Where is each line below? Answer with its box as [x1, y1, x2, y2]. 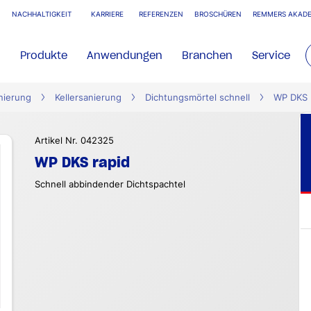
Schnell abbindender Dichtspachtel [35, 179, 185, 190]
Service [252, 49, 291, 62]
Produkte [20, 49, 68, 62]
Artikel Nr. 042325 [35, 135, 114, 146]
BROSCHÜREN [194, 10, 242, 18]
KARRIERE [91, 10, 124, 18]
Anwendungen [87, 49, 163, 62]
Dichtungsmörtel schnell [145, 92, 250, 103]
